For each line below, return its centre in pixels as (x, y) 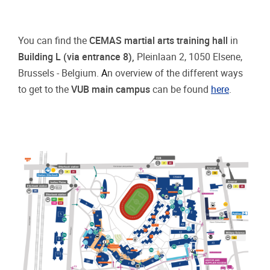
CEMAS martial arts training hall (159, 40)
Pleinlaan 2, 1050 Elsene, (190, 57)
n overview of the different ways (175, 73)
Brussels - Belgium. (60, 73)
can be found (181, 89)
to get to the (45, 89)
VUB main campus (111, 89)
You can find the (54, 40)
